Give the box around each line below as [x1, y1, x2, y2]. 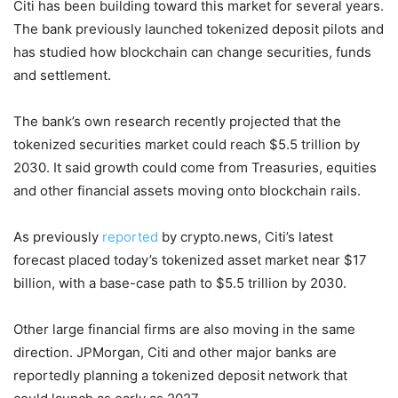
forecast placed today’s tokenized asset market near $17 [13, 251, 367, 268]
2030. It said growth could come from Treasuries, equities [13, 158, 377, 176]
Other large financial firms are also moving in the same [13, 320, 355, 338]
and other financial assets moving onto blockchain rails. [13, 181, 361, 199]
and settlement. [13, 66, 111, 84]
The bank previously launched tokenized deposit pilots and [13, 20, 384, 37]
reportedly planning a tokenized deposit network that [13, 366, 347, 384]
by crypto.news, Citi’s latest [158, 227, 333, 245]
